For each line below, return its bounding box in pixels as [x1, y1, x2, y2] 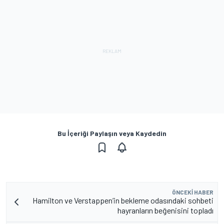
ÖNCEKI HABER [172, 188, 213, 195]
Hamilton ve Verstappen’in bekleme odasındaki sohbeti [32, 195, 213, 205]
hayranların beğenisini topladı [117, 205, 213, 215]
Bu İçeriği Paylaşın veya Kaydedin [57, 129, 166, 137]
